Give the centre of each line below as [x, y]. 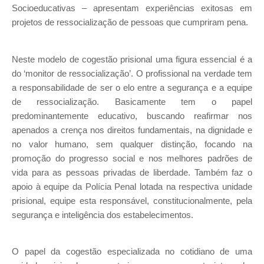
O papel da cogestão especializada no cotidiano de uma [132, 252]
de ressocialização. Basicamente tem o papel [132, 102]
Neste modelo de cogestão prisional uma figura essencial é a [132, 59]
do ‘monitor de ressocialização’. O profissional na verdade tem [132, 73]
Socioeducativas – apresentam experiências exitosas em [132, 8]
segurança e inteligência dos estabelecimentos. [103, 215]
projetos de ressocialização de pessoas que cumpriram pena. [130, 22]
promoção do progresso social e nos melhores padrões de [132, 158]
